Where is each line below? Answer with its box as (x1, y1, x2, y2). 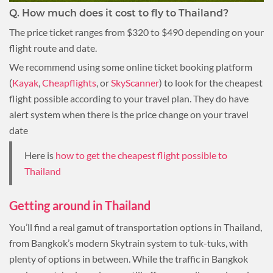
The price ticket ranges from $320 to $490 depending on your (9, 26, 264, 38)
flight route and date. (9, 41, 99, 54)
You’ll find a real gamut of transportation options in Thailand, (9, 221, 262, 233)
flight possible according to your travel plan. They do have (9, 92, 249, 104)
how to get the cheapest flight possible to (55, 149, 227, 161)
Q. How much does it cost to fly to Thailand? (9, 7, 229, 19)
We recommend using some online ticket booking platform (9, 60, 252, 73)
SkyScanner (111, 76, 159, 88)
